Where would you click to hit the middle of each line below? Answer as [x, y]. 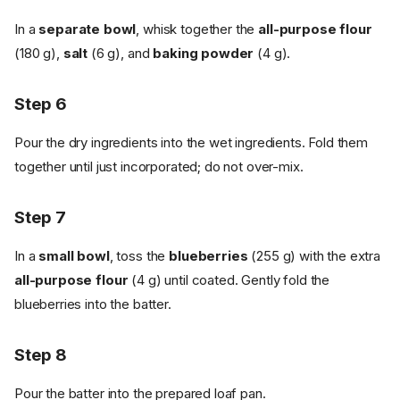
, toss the [139, 255]
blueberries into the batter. [93, 304]
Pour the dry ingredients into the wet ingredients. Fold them [192, 142]
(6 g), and [121, 53]
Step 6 [41, 104]
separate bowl [87, 29]
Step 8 [41, 354]
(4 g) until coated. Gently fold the [229, 279]
